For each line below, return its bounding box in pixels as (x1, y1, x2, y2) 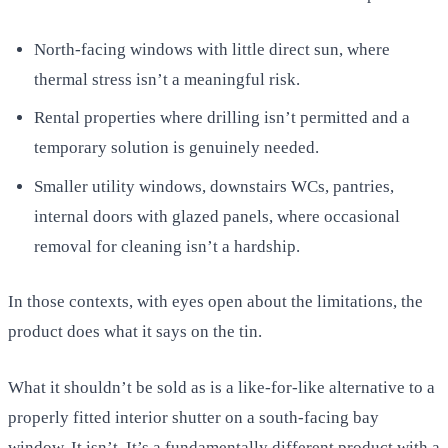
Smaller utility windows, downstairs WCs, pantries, (33, 176, 394, 196)
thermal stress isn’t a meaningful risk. (33, 69, 300, 89)
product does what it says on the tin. (8, 322, 262, 342)
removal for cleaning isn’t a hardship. (33, 236, 300, 256)
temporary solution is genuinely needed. (33, 138, 319, 158)
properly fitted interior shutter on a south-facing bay (8, 407, 379, 427)
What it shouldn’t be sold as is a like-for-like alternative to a (8, 377, 435, 397)
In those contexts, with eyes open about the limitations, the (8, 292, 423, 312)
